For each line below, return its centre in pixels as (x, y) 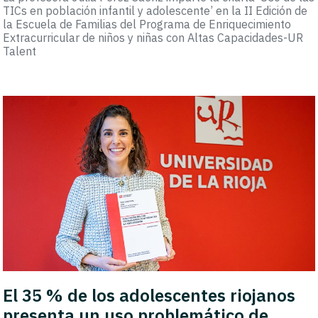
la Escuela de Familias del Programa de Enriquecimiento (147, 24)
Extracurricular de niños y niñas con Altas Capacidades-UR (153, 37)
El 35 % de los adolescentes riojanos (149, 295)
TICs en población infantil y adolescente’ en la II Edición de (155, 10)
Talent (20, 51)
